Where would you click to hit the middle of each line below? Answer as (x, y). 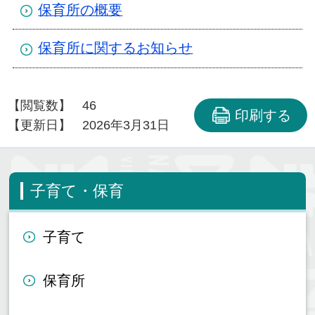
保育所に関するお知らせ (116, 48)
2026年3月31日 (126, 126)
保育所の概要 (81, 9)
